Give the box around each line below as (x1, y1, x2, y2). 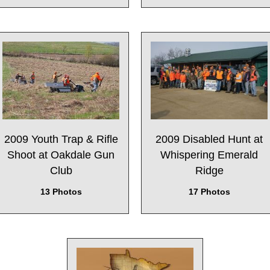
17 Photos (188, 186, 230, 196)
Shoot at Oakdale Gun (7, 148, 115, 161)
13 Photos (40, 186, 82, 196)
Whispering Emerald (160, 148, 258, 161)
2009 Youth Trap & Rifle (4, 133, 118, 145)
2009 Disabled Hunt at (155, 133, 263, 145)
